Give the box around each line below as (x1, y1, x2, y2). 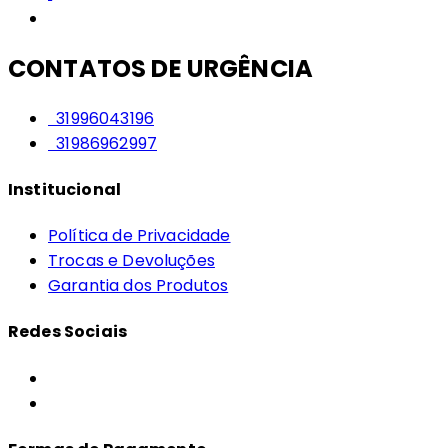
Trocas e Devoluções (48, 249, 215, 273)
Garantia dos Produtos (48, 274, 229, 298)
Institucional (8, 177, 121, 201)
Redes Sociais (8, 320, 127, 344)
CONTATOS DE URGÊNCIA (8, 51, 314, 85)
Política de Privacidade (48, 224, 231, 248)
